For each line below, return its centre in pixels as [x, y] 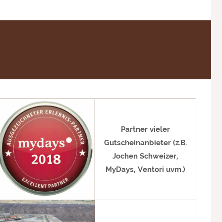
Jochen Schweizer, [146, 156]
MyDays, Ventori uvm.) [146, 170]
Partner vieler [146, 130]
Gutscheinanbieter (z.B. [146, 143]
